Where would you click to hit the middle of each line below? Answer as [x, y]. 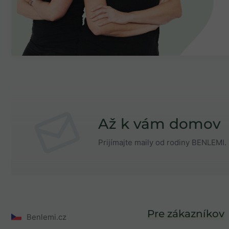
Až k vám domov [159, 124]
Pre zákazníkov [186, 213]
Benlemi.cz [47, 217]
